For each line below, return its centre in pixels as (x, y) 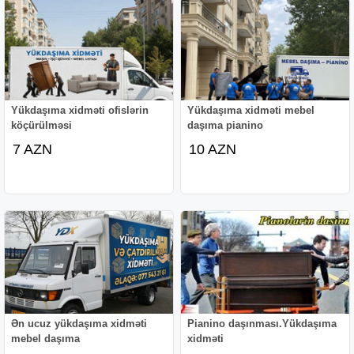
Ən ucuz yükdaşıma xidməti (79, 323)
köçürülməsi (42, 125)
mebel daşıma (46, 338)
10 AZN (213, 149)
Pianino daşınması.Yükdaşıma (262, 323)
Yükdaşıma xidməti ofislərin (80, 110)
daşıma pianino (226, 125)
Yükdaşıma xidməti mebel (251, 110)
